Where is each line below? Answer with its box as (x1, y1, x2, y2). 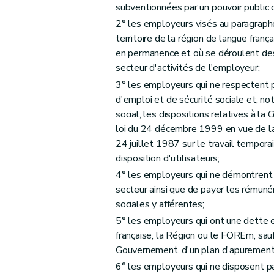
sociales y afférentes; (115, 197, 204, 211)
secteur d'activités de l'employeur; (115, 61, 260, 75)
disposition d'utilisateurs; (115, 151, 220, 165)
